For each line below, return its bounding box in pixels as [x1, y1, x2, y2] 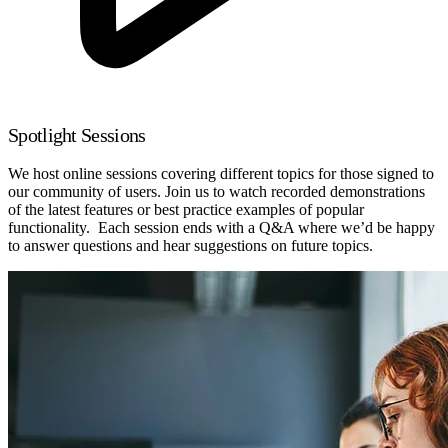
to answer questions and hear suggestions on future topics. [8, 236, 373, 254]
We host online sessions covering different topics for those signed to [8, 164, 434, 182]
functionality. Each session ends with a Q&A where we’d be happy [8, 218, 435, 236]
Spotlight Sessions [8, 124, 146, 147]
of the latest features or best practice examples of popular [8, 200, 364, 218]
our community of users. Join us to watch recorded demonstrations [8, 182, 425, 200]
